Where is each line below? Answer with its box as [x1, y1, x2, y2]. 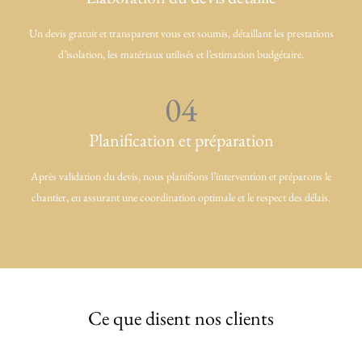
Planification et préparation [88, 128, 274, 153]
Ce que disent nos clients [88, 305, 274, 331]
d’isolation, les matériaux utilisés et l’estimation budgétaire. [58, 47, 304, 62]
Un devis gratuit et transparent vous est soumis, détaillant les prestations [28, 26, 334, 41]
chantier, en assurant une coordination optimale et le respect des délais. [32, 190, 330, 205]
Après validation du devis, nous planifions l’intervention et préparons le [31, 169, 331, 184]
